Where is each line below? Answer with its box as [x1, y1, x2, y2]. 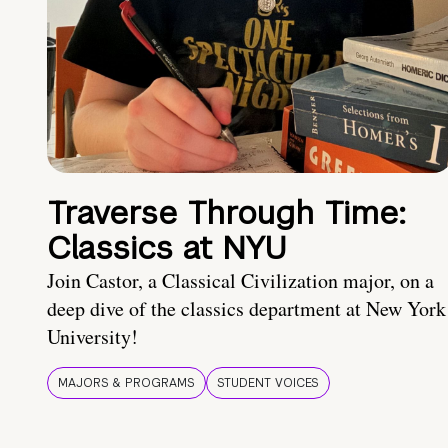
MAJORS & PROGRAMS [58, 375, 195, 392]
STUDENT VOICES [217, 375, 319, 392]
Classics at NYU [47, 227, 287, 269]
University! [47, 323, 138, 351]
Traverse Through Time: [47, 192, 406, 234]
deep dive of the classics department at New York [47, 295, 446, 323]
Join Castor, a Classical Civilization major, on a [47, 267, 434, 295]
